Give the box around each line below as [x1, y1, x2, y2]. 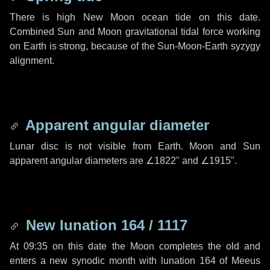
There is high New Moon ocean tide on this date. [10, 12, 260, 22]
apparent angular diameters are [10, 155, 146, 166]
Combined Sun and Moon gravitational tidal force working [10, 27, 260, 37]
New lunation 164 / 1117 [22, 217, 187, 233]
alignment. [10, 55, 54, 66]
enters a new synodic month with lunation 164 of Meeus [10, 256, 260, 266]
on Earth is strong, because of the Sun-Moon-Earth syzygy [10, 41, 260, 51]
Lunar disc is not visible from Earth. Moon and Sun [10, 141, 260, 151]
